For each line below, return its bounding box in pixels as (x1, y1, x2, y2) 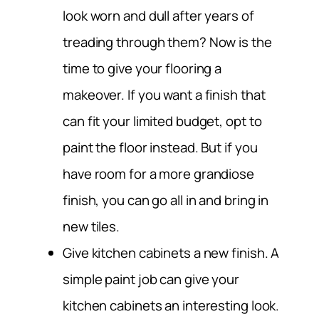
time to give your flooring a (63, 59, 222, 78)
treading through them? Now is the (63, 33, 272, 52)
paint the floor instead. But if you (63, 138, 258, 157)
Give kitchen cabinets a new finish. (63, 244, 268, 263)
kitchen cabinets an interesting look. (63, 296, 280, 315)
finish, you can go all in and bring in (63, 191, 269, 210)
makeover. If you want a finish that (63, 85, 266, 105)
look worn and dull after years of (63, 6, 254, 26)
